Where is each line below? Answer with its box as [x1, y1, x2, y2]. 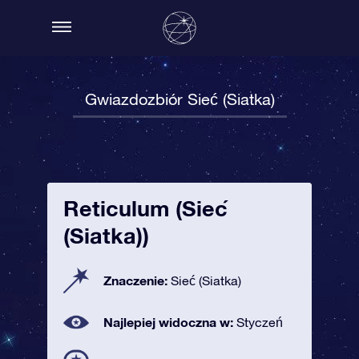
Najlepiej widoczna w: [103, 314, 236, 329]
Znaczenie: [103, 272, 171, 288]
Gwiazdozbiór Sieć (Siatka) [84, 90, 275, 108]
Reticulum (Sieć [63, 196, 228, 221]
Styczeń [236, 315, 283, 329]
